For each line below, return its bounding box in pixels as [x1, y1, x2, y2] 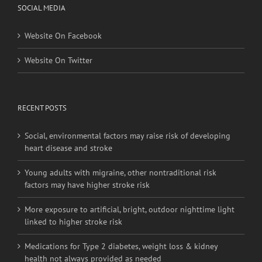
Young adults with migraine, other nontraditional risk [25, 167, 216, 178]
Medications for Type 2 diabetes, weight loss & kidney [25, 241, 218, 252]
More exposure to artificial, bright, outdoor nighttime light [25, 204, 235, 215]
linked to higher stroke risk [25, 216, 122, 227]
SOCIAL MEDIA [18, 3, 65, 13]
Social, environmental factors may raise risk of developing [25, 130, 230, 142]
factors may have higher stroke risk [25, 180, 150, 191]
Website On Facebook [25, 30, 102, 42]
